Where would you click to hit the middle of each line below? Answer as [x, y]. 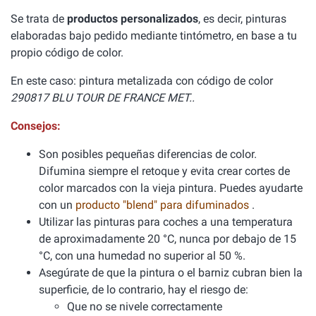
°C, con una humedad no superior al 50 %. [142, 256]
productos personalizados [133, 19]
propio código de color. [67, 53]
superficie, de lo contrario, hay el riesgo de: [144, 290]
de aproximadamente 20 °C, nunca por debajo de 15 [168, 239]
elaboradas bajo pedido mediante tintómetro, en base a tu [154, 36]
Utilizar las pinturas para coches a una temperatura [166, 222]
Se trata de [39, 19]
